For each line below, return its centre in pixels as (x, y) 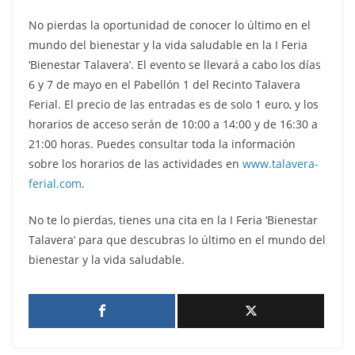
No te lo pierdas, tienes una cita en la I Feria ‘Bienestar (173, 220)
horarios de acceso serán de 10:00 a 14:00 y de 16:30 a (173, 124)
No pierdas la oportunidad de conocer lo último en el (170, 25)
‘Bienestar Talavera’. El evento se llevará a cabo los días (175, 65)
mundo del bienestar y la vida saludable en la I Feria (168, 45)
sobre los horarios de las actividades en (136, 164)
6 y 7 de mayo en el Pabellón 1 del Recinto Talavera (164, 84)
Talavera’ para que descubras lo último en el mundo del (177, 240)
